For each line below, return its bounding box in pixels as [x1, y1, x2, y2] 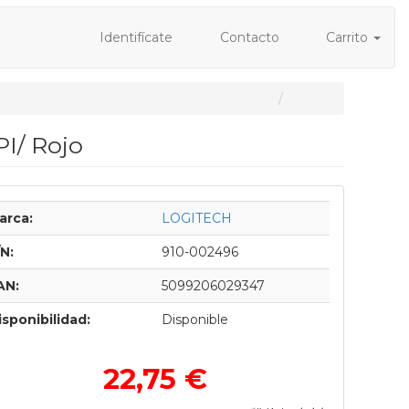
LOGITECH [161, 210, 232, 226]
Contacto [215, 29, 279, 46]
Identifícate [96, 29, 173, 46]
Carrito [322, 29, 372, 46]
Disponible [161, 311, 228, 328]
